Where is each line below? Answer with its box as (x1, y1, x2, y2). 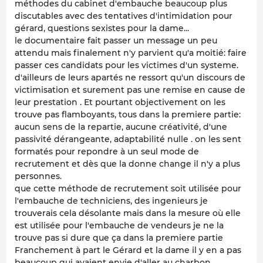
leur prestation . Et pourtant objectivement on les (15, 96, 225, 107)
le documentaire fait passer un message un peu (15, 35, 217, 46)
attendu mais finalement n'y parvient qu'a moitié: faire (15, 47, 247, 58)
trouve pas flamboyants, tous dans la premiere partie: (15, 109, 241, 120)
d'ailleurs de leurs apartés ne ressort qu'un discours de (15, 72, 245, 83)
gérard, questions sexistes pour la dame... (15, 22, 189, 33)
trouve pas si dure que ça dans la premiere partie (15, 232, 223, 243)
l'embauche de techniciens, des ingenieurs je (15, 195, 208, 206)
